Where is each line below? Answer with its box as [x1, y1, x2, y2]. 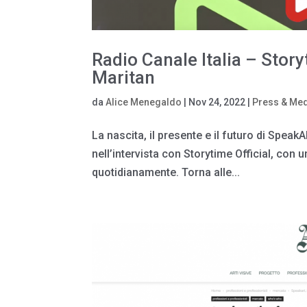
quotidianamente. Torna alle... [92, 165, 241, 179]
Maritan [92, 66, 156, 88]
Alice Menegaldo [106, 96, 182, 108]
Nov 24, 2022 [188, 96, 246, 108]
